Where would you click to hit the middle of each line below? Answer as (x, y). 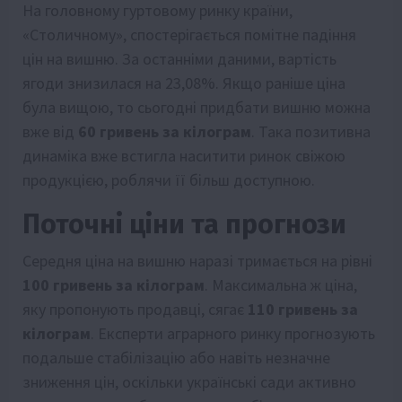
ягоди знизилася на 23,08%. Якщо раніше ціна (184, 83)
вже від (50, 132)
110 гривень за (303, 310)
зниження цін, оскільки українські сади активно (189, 382)
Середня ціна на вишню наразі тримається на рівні (197, 261)
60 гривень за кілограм (165, 132)
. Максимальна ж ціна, (281, 285)
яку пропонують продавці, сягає (135, 310)
